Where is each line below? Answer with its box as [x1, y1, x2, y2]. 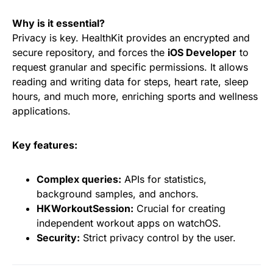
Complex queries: [37, 173, 121, 185]
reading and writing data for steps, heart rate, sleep [12, 76, 249, 88]
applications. [12, 105, 71, 117]
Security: [37, 232, 80, 244]
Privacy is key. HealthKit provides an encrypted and [12, 32, 250, 44]
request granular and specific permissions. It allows [12, 61, 248, 73]
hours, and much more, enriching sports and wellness [12, 90, 258, 102]
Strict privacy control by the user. [80, 232, 236, 244]
